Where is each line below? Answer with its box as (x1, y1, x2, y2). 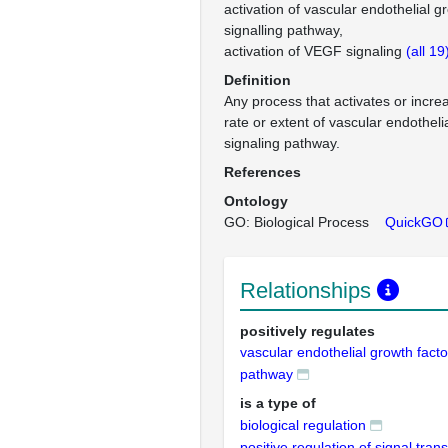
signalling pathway (224, 22, 339, 38)
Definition (224, 72, 291, 88)
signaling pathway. (224, 135, 340, 151)
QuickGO (385, 214, 443, 230)
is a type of (240, 395, 316, 411)
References (224, 164, 301, 180)
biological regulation (240, 417, 366, 433)
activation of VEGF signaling (224, 43, 402, 59)
